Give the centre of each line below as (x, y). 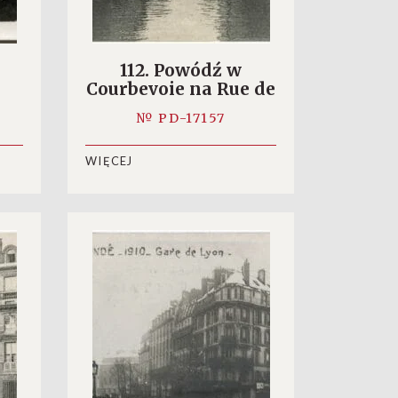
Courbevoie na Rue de (181, 89)
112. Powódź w (181, 70)
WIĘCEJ (109, 161)
